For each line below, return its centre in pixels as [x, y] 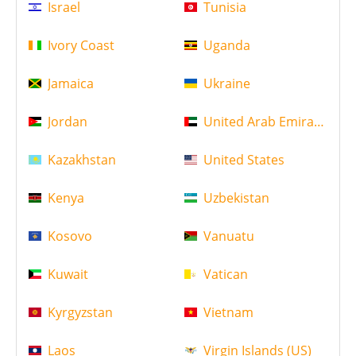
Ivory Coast [81, 46]
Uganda [226, 46]
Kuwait [68, 275]
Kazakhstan [82, 160]
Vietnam [228, 313]
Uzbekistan [236, 198]
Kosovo [70, 236]
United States [244, 160]
